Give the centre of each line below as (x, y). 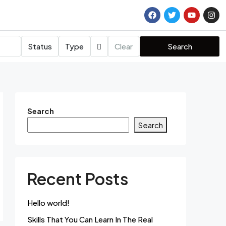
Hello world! (48, 203)
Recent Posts (78, 179)
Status (40, 46)
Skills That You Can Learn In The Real (90, 219)
